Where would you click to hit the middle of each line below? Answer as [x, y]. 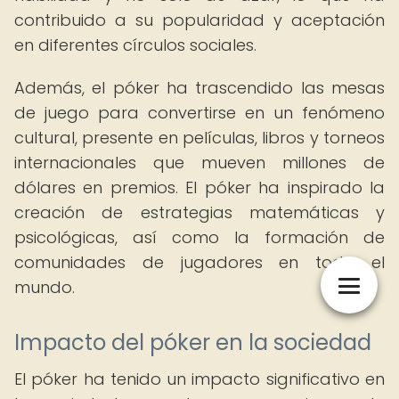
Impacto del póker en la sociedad [193, 342]
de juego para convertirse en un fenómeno [199, 113]
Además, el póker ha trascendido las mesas [199, 88]
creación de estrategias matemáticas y [199, 212]
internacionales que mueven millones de [199, 163]
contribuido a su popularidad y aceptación [199, 20]
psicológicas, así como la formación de [199, 237]
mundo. [45, 287]
